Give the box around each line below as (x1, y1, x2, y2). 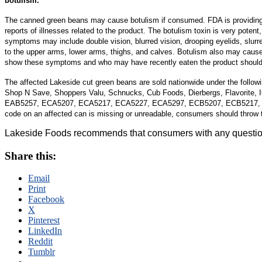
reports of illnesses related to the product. (5, 26, 148, 35)
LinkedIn (28, 226, 62, 236)
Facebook (28, 194, 64, 205)
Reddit (28, 236, 53, 247)
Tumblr (28, 247, 55, 257)
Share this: (5, 149, 56, 162)
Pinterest (28, 215, 60, 226)
